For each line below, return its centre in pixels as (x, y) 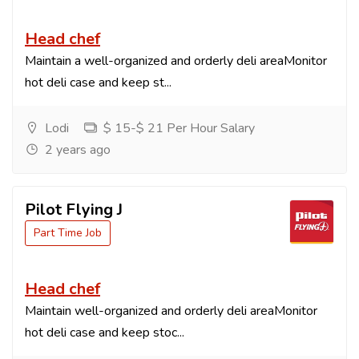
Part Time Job (68, 233)
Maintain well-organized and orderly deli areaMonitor (171, 311)
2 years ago (76, 150)
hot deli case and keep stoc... (105, 333)
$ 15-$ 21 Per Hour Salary (177, 128)
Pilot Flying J (74, 210)
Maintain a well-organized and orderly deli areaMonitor (176, 61)
